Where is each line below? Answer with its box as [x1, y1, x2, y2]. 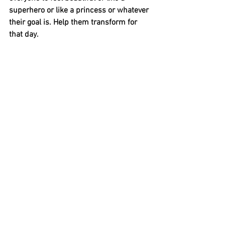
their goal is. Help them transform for [9, 17, 139, 28]
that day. [9, 29, 40, 40]
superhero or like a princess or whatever [9, 5, 151, 16]
